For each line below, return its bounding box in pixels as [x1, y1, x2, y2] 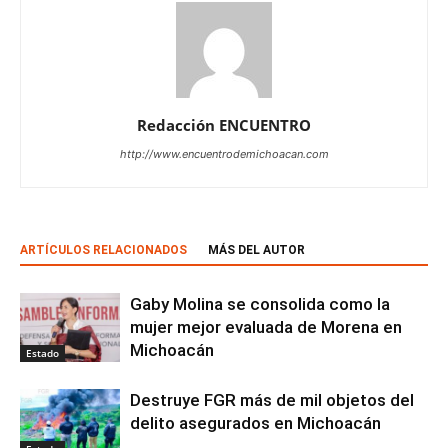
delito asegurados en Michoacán [130, 413, 381, 433]
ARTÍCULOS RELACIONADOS [20, 243, 187, 257]
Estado [26, 345, 59, 360]
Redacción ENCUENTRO [137, 115, 311, 135]
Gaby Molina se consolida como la [130, 294, 390, 314]
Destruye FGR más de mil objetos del [130, 390, 414, 410]
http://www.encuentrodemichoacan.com [119, 147, 329, 161]
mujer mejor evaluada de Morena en [130, 317, 402, 337]
